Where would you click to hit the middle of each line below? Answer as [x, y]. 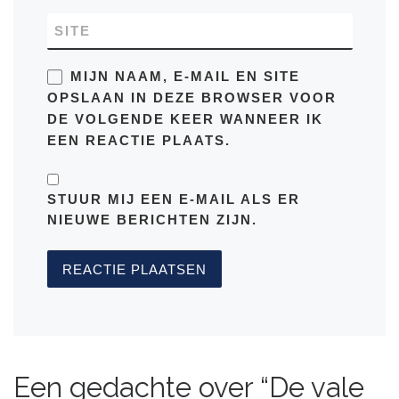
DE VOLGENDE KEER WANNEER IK [185, 119]
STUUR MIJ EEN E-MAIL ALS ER [173, 199]
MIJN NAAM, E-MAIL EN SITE [185, 77]
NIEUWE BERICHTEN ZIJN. [152, 220]
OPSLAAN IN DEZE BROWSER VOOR [191, 98]
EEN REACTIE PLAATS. [138, 141]
